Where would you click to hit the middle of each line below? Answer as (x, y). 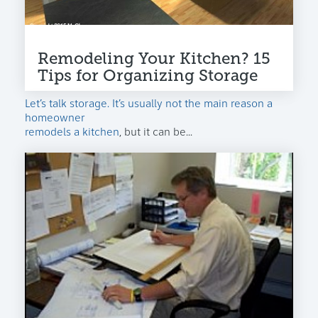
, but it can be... (156, 132)
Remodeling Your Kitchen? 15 (154, 58)
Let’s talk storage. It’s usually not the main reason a (149, 104)
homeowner (55, 118)
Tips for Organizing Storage (148, 75)
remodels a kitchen (72, 132)
